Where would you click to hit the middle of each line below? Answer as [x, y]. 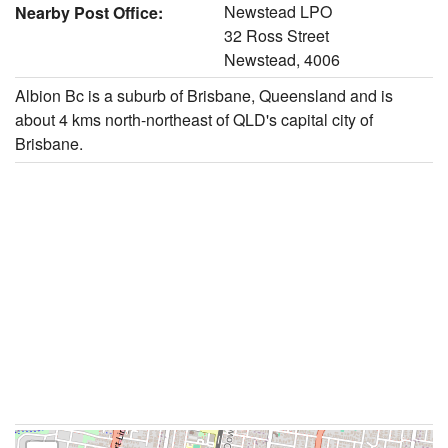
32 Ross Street [276, 35]
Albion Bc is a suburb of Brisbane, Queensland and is [204, 95]
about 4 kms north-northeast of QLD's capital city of [194, 119]
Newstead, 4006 [282, 59]
